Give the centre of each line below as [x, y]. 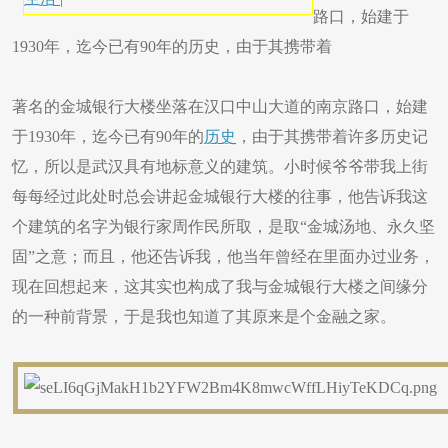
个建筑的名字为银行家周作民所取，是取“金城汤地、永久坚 [223, 226]
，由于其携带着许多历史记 [332, 136]
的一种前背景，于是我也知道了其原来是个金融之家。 [204, 316]
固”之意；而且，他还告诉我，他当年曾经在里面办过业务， [223, 256]
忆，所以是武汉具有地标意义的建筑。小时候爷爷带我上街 [220, 166]
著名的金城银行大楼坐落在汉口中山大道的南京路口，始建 [220, 106]
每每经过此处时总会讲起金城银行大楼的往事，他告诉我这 [220, 196]
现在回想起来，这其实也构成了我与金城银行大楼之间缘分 [220, 286]
